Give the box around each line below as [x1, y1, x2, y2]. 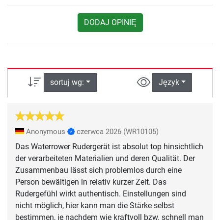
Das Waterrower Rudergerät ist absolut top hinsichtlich [15, 141, 203, 151]
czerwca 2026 [77, 127, 121, 136]
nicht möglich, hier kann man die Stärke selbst [15, 200, 174, 210]
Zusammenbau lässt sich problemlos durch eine [15, 165, 182, 175]
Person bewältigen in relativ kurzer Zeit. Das [15, 177, 166, 187]
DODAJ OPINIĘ [83, 18, 137, 27]
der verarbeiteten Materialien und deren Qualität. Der [15, 153, 195, 163]
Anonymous [24, 127, 67, 136]
